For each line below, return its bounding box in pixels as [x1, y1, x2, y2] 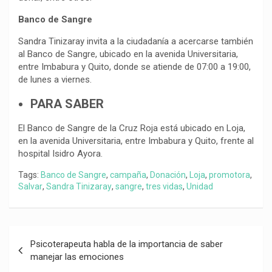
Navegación [8, 226, 89, 243]
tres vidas [146, 182, 183, 191]
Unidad [186, 182, 213, 191]
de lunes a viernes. [18, 74, 92, 85]
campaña [110, 170, 146, 180]
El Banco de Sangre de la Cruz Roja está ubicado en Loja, [18, 123, 245, 134]
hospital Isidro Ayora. [18, 148, 103, 159]
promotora [209, 170, 250, 180]
